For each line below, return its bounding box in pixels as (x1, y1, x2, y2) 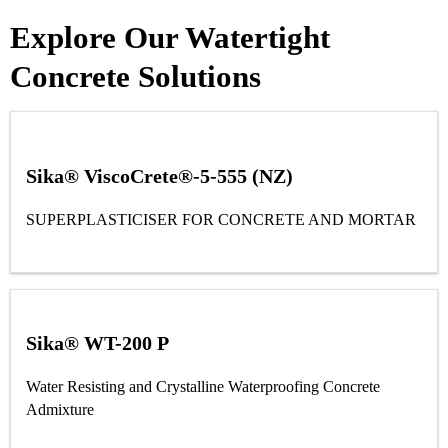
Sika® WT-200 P (26, 331, 169, 354)
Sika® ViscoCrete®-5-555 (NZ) (26, 165, 293, 188)
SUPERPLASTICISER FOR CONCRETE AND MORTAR (26, 211, 417, 229)
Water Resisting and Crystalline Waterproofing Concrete (26, 377, 380, 395)
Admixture (26, 400, 94, 418)
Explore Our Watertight (10, 20, 330, 56)
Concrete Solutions (10, 59, 261, 95)
